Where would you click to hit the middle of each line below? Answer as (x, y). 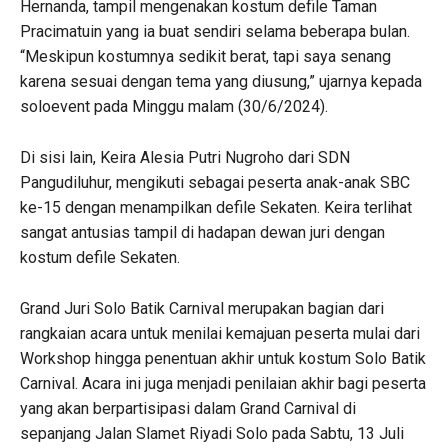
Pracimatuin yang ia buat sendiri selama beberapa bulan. (215, 31)
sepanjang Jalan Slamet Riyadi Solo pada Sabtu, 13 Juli (212, 433)
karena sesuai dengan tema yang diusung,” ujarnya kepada (221, 81)
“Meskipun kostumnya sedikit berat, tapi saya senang (205, 56)
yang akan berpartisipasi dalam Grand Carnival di (188, 408)
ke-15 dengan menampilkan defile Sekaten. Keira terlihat (216, 207)
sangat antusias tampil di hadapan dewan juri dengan (202, 232)
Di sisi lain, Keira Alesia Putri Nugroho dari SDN (185, 157)
